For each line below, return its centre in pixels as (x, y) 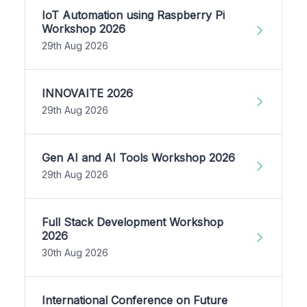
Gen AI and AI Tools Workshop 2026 (138, 157)
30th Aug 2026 (75, 252)
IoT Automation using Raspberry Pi (133, 15)
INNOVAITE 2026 (87, 93)
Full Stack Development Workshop (133, 222)
